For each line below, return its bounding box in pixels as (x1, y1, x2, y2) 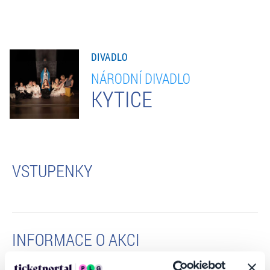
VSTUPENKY (12, 159, 92, 182)
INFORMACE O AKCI (12, 228, 140, 251)
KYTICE (90, 84, 152, 113)
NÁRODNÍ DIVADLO (90, 68, 190, 87)
